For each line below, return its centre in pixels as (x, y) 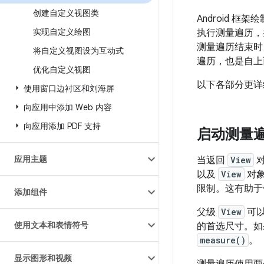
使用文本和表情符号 (51, 225)
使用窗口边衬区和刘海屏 (69, 88)
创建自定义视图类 (66, 13)
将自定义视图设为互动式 (78, 51)
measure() (223, 240)
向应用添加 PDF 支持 (62, 126)
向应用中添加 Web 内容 (68, 107)
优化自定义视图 (62, 70)
